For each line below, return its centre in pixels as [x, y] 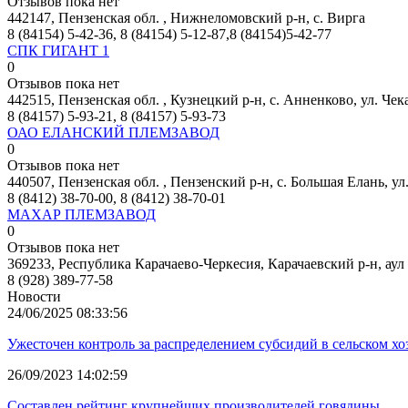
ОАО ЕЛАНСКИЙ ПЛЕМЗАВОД [113, 132]
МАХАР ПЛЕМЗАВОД [82, 214]
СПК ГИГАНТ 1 [58, 50]
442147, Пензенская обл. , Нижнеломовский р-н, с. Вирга [186, 17]
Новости [34, 296]
